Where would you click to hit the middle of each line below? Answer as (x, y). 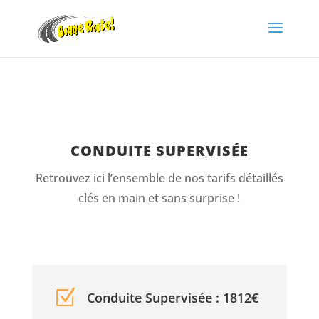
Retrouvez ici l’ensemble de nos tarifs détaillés (159, 178)
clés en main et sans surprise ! (159, 198)
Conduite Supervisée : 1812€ (172, 298)
